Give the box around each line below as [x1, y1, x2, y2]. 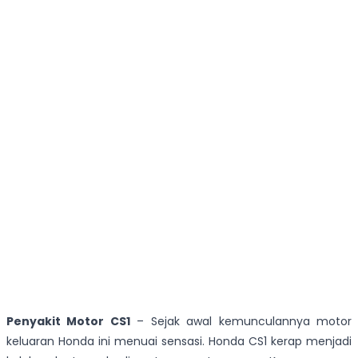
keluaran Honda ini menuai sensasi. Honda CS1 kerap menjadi [6, 333, 352, 350]
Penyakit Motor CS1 [6, 313, 130, 330]
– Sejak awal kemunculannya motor [129, 313, 352, 330]
